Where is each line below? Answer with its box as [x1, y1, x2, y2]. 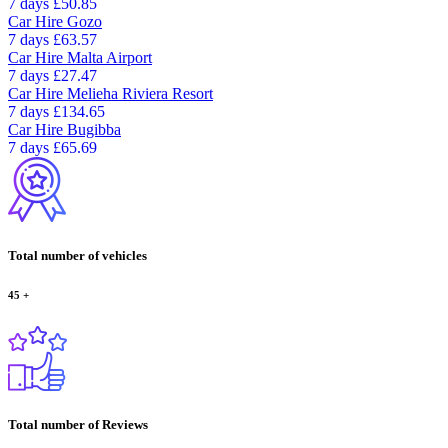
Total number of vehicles [8, 248, 147, 264]
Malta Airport [67, 48, 152, 66]
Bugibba [67, 120, 121, 138]
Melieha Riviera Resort [67, 84, 213, 102]
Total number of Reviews [8, 417, 148, 433]
